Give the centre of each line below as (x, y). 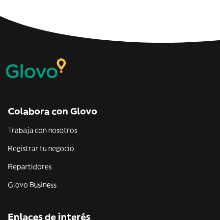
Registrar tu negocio (41, 148)
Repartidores (30, 166)
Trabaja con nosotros (42, 130)
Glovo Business (32, 185)
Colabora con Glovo (53, 111)
